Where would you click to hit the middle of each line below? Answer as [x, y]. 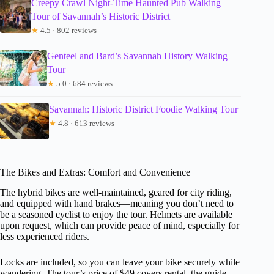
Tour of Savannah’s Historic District [100, 17]
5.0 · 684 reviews [84, 84]
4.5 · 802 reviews [67, 31]
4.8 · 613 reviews [85, 124]
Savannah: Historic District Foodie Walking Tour [143, 109]
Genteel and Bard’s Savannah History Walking [138, 56]
